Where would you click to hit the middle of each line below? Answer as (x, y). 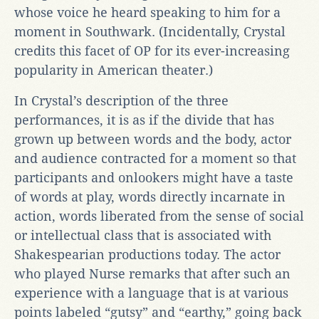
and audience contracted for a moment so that (155, 158)
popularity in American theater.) (114, 70)
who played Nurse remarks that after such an (152, 273)
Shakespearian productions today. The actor (147, 254)
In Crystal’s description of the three (121, 100)
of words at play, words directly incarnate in (150, 197)
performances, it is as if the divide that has (144, 120)
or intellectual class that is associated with (143, 235)
